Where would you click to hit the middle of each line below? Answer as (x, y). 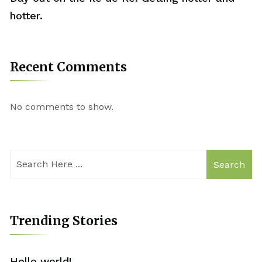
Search (229, 164)
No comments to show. (61, 106)
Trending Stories (63, 220)
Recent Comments (68, 67)
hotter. (26, 15)
